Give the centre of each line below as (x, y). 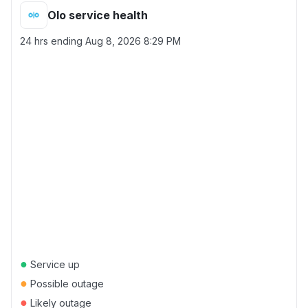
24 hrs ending (53, 41)
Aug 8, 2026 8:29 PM (133, 41)
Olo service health (98, 15)
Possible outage (66, 284)
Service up (54, 264)
